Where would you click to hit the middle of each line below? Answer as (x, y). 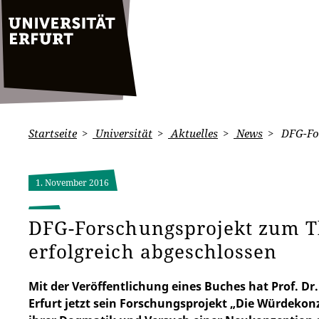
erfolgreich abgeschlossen (153, 251)
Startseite (53, 133)
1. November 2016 (72, 183)
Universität (122, 133)
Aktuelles (193, 133)
